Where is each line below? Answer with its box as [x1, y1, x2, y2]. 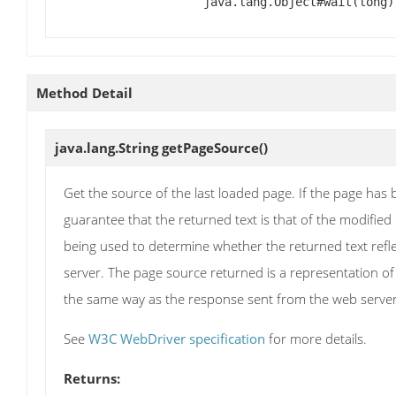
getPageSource [162, 138, 259, 156]
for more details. [265, 329, 367, 347]
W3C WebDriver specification [88, 329, 265, 347]
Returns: [64, 369, 120, 388]
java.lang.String [55, 138, 162, 156]
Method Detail [36, 83, 133, 102]
